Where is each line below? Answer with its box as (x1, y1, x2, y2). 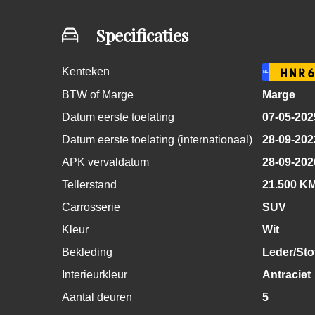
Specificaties (96, 24, 188, 46)
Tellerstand (62, 179, 117, 191)
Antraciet (262, 269, 311, 281)
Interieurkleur (62, 269, 127, 281)
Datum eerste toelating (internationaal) (62, 134, 252, 146)
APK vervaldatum (62, 156, 149, 168)
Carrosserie (62, 201, 120, 213)
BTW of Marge (62, 89, 134, 101)
